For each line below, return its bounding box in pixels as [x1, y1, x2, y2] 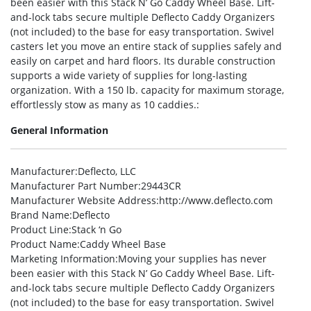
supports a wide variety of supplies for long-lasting [10, 69, 247, 82]
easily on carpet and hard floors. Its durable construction [10, 54, 276, 67]
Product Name [10, 237, 77, 251]
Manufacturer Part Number [10, 179, 138, 192]
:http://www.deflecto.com [156, 194, 273, 207]
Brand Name [10, 208, 69, 221]
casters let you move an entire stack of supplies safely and [10, 40, 282, 53]
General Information [10, 124, 108, 137]
